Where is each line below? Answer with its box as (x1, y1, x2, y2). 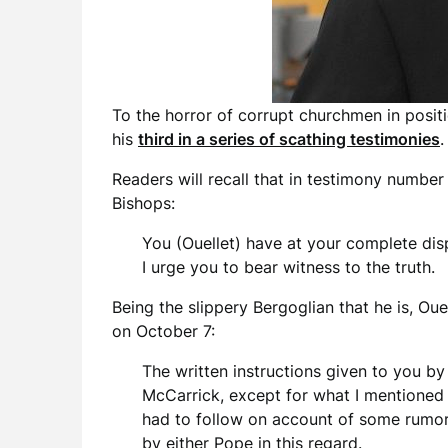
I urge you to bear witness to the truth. (142, 257, 435, 277)
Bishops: (112, 193, 175, 213)
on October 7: (112, 321, 215, 341)
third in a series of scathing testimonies (138, 129, 440, 149)
